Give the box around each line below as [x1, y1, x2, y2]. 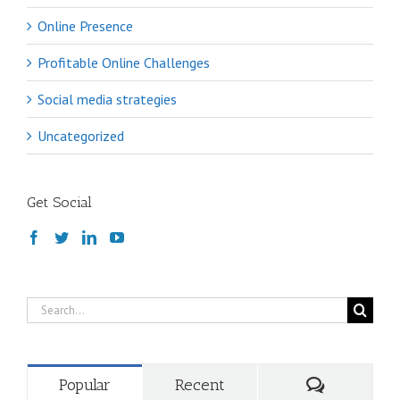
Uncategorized [37, 127, 124, 146]
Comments [323, 374, 397, 395]
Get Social [27, 194, 92, 212]
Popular [59, 375, 111, 396]
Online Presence [37, 17, 133, 36]
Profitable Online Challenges [37, 54, 210, 72]
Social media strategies [37, 90, 177, 109]
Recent [175, 375, 225, 396]
